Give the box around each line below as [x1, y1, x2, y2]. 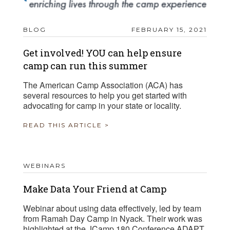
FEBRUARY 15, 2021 [131, 25, 207, 33]
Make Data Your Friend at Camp [23, 182, 166, 195]
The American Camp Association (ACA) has [23, 79, 183, 91]
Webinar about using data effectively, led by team [23, 202, 201, 214]
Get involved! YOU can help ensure [23, 46, 182, 59]
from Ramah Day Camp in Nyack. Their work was [23, 212, 202, 224]
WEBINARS [23, 161, 66, 169]
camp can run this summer [23, 59, 147, 72]
